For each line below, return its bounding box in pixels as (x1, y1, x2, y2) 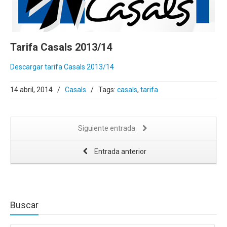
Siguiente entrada (78, 124, 137, 133)
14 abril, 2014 (10, 86, 53, 94)
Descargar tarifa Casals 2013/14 (10, 63, 114, 71)
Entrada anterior (93, 147, 146, 156)
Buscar (10, 200, 39, 211)
